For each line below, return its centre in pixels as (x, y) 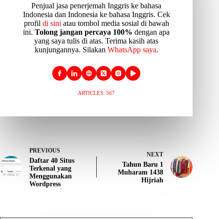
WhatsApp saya (132, 49)
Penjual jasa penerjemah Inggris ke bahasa (97, 5)
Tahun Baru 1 (143, 164)
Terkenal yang (50, 168)
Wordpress (45, 184)
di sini (52, 23)
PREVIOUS (45, 150)
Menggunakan (51, 176)
